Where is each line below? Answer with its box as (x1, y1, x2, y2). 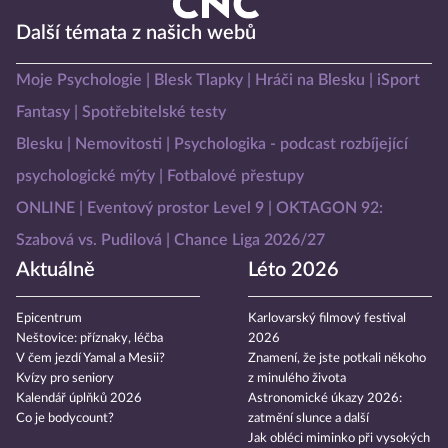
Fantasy (16, 104, 70, 121)
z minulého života (248, 372, 346, 386)
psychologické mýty (16, 168, 155, 185)
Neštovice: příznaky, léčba (16, 332, 163, 346)
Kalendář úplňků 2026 (16, 392, 142, 406)
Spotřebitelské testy (82, 104, 226, 121)
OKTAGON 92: (276, 200, 383, 217)
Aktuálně (16, 260, 95, 281)
